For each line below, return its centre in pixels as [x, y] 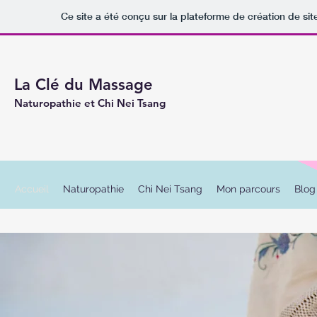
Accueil [32, 189]
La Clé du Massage [83, 85]
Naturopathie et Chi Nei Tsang [90, 103]
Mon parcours [248, 189]
